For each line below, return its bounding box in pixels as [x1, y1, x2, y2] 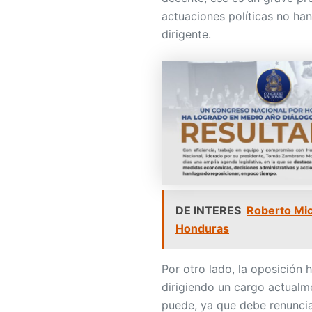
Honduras [175, 221, 229, 235]
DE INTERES [175, 203, 241, 217]
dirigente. [162, 26, 211, 41]
